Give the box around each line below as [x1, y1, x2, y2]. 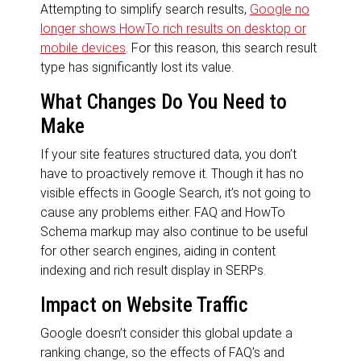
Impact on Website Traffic [40, 293, 248, 317]
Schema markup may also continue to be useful [40, 224, 308, 240]
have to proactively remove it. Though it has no [40, 166, 304, 182]
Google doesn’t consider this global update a [40, 326, 293, 342]
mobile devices [40, 40, 126, 56]
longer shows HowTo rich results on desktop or [40, 21, 306, 37]
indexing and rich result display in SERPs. [40, 263, 266, 279]
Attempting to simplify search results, [40, 2, 250, 18]
